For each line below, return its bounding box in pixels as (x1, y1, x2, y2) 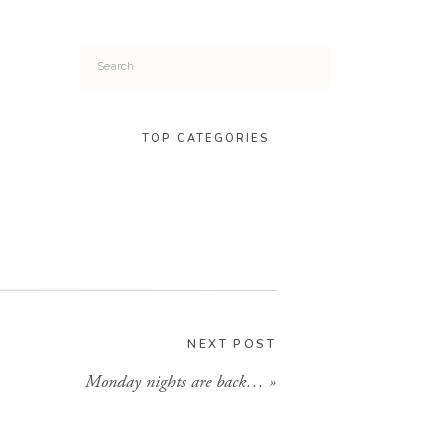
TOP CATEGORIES (142, 131, 269, 146)
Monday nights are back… (85, 370, 264, 393)
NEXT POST (187, 336, 276, 352)
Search (96, 56, 139, 73)
